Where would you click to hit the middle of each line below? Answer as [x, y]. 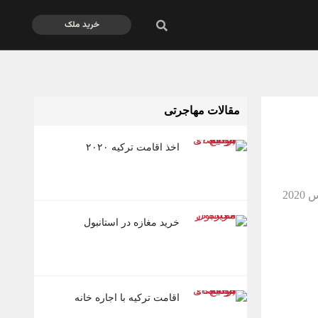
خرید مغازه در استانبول [132, 223]
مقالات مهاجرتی [202, 110]
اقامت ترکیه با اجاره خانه [127, 298]
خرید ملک [82, 25]
